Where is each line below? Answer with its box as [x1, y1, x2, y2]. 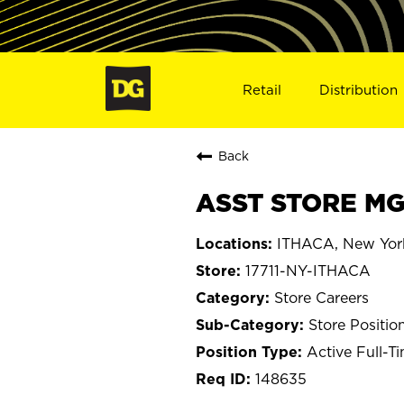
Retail [242, 81, 281, 97]
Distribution [319, 81, 399, 97]
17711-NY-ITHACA [245, 262, 371, 279]
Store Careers [274, 289, 369, 306]
